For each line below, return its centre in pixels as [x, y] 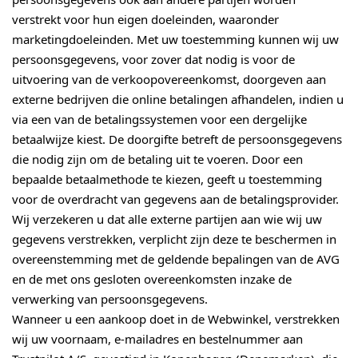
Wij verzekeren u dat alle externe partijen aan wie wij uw [167, 219]
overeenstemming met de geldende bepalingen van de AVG [176, 259]
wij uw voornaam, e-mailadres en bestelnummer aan [157, 339]
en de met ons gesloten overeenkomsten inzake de [152, 279]
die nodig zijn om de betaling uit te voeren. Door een [157, 159]
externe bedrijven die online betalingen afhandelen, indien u [178, 99]
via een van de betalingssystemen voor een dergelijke [159, 119]
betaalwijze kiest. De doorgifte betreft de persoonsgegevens [177, 139]
